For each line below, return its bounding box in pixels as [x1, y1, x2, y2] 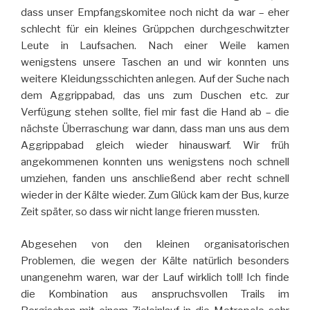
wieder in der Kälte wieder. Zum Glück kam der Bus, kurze [21, 189, 289, 202]
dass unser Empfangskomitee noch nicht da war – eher [21, 6, 289, 19]
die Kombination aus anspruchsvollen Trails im [21, 287, 289, 300]
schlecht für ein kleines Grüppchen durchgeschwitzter [21, 23, 289, 36]
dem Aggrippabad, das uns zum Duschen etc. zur [21, 89, 289, 102]
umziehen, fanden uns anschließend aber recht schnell [21, 172, 289, 185]
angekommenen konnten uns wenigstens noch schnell [21, 156, 289, 169]
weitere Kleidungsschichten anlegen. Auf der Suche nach [21, 73, 289, 86]
